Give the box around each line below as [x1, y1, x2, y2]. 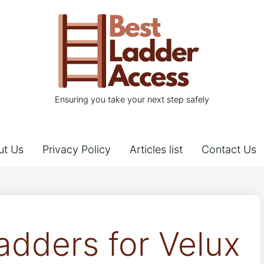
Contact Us [202, 143, 256, 156]
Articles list [130, 143, 183, 156]
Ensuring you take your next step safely [55, 94, 209, 105]
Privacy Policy [42, 143, 111, 156]
